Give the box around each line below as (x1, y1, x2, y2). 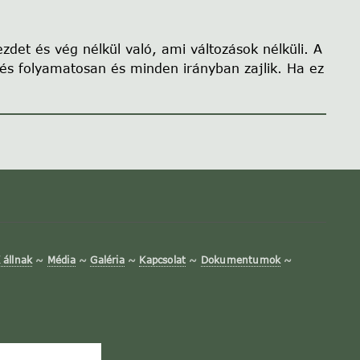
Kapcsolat (139, 253, 186, 266)
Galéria (90, 253, 125, 266)
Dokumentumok (200, 253, 281, 266)
